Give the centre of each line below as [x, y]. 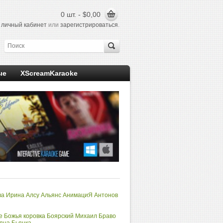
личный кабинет [24, 25]
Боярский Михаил [72, 216]
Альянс [51, 195]
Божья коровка [24, 216]
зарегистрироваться [89, 25]
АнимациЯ [78, 195]
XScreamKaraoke [49, 73]
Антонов [106, 195]
